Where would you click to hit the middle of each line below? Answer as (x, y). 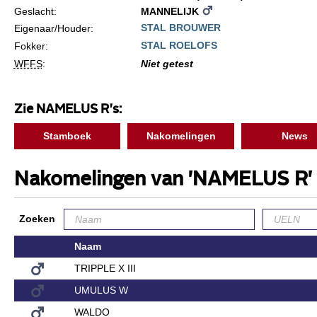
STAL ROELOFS (179, 45)
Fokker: (31, 46)
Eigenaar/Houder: (53, 28)
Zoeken (37, 218)
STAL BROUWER (180, 27)
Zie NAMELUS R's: (68, 109)
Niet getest (167, 63)
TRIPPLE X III (105, 268)
